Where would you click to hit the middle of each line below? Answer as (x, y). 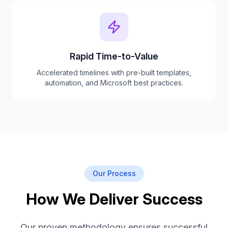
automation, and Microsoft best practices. (114, 83)
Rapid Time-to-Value (114, 56)
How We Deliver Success (114, 199)
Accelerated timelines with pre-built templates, (114, 73)
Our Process (114, 173)
